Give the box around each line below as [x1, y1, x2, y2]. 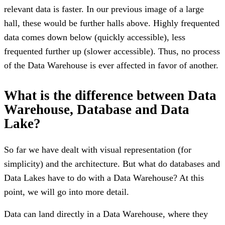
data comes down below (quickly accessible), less [4, 32, 185, 42]
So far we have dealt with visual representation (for [4, 144, 191, 155]
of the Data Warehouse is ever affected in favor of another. [4, 60, 218, 70]
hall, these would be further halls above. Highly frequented [4, 18, 219, 28]
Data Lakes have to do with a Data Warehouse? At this [4, 172, 204, 183]
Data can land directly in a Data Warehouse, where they [4, 208, 208, 219]
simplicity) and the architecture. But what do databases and [4, 158, 220, 169]
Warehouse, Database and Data [4, 101, 189, 117]
